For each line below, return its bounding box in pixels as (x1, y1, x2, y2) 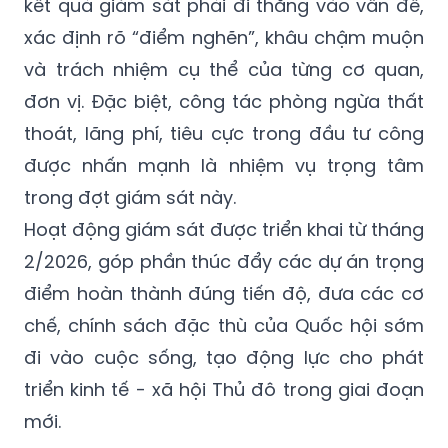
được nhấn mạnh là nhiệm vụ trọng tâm (24, 153, 424, 179)
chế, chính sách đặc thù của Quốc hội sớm (24, 313, 424, 339)
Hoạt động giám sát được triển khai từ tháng (24, 217, 424, 243)
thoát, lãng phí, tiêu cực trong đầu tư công (24, 121, 424, 147)
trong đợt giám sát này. (24, 185, 236, 211)
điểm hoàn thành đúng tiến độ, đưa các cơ (24, 281, 424, 307)
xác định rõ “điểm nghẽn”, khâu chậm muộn (24, 25, 424, 51)
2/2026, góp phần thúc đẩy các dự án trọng (24, 249, 424, 275)
